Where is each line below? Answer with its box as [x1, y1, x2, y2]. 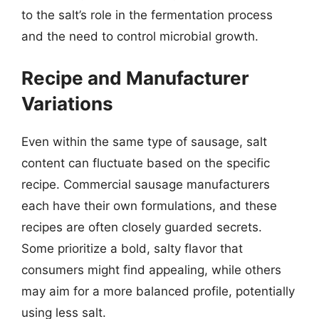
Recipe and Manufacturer [21, 66, 249, 89]
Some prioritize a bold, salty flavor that [21, 241, 243, 256]
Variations [21, 92, 113, 115]
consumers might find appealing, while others [21, 262, 281, 277]
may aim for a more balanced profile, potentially [21, 283, 295, 298]
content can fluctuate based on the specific [21, 155, 270, 170]
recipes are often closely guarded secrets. [21, 219, 262, 234]
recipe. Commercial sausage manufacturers [21, 177, 270, 192]
